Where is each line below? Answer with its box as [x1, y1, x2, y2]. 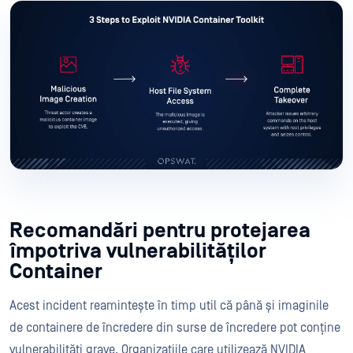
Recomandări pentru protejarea [9, 218, 310, 243]
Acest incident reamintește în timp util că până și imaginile [9, 299, 329, 314]
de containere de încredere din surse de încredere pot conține [9, 321, 340, 336]
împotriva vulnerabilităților [9, 239, 266, 264]
